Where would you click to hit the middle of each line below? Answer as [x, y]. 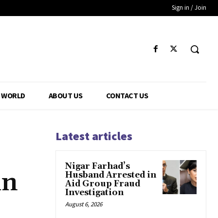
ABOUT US [65, 96]
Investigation [94, 193]
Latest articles [94, 136]
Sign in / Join [189, 8]
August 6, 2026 [84, 204]
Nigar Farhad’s [98, 167]
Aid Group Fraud [103, 184]
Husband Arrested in [111, 175]
